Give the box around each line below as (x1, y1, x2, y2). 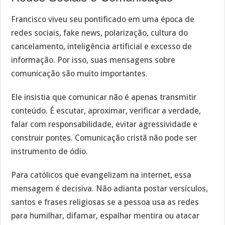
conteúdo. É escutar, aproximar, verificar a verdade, (11, 106, 201, 116)
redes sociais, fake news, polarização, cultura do (11, 28, 188, 38)
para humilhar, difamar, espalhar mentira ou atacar (11, 211, 200, 221)
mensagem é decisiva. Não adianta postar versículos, (11, 184, 208, 194)
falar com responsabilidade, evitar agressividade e (11, 120, 198, 130)
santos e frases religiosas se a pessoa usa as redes (11, 197, 199, 207)
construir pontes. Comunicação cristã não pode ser (11, 133, 197, 143)
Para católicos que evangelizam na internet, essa (11, 170, 192, 180)
